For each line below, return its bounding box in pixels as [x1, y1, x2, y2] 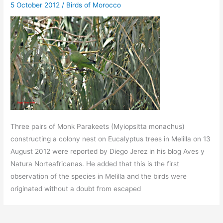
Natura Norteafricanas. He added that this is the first [10, 159, 180, 168]
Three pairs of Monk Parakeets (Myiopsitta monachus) [10, 122, 185, 130]
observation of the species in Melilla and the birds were [10, 172, 187, 180]
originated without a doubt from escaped [10, 184, 141, 193]
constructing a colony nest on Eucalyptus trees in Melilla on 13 [10, 134, 211, 143]
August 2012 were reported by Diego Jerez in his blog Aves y [10, 147, 205, 155]
